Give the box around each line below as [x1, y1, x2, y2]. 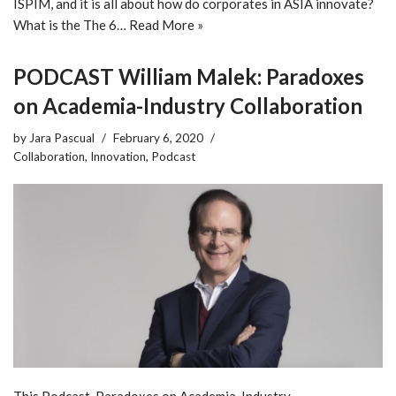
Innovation [90, 149, 146, 164]
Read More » [129, 17, 203, 34]
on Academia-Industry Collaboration [13, 93, 362, 119]
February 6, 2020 [113, 131, 203, 146]
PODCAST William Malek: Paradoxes [13, 64, 364, 90]
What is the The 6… [13, 17, 129, 34]
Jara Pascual [29, 131, 95, 146]
